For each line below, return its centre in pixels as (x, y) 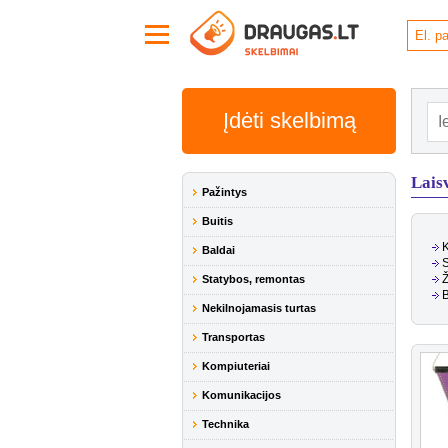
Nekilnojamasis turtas (259, 308)
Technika (225, 424)
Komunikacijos (241, 395)
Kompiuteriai (236, 366)
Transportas (233, 337)
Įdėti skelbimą (289, 120)
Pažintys (224, 192)
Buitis (217, 221)
